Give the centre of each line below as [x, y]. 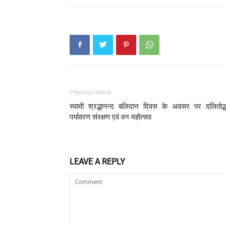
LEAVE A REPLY [97, 161]
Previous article [91, 92]
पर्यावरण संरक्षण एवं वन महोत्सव [110, 117]
